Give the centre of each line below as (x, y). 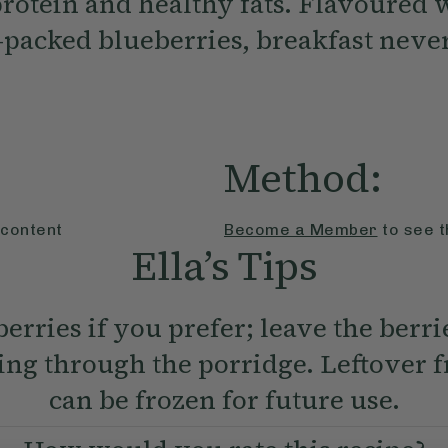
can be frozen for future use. (224, 400)
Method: (303, 178)
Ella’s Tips (224, 266)
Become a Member (301, 230)
